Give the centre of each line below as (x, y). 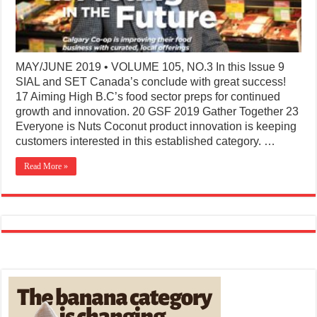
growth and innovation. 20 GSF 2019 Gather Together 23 (157, 112)
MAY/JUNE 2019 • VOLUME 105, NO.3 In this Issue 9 (150, 67)
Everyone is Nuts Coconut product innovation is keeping (156, 127)
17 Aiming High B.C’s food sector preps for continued (148, 97)
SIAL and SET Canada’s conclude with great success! (151, 82)
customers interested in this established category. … (146, 142)
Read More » (46, 167)
